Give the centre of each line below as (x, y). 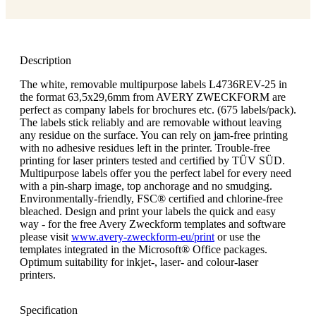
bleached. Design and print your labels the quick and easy (148, 211)
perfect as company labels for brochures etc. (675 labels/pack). (158, 109)
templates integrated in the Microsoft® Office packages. (144, 249)
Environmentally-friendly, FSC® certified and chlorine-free (151, 198)
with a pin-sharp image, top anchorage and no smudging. (146, 186)
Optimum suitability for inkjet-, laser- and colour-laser (139, 262)
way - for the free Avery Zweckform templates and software (153, 224)
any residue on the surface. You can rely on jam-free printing (154, 135)
